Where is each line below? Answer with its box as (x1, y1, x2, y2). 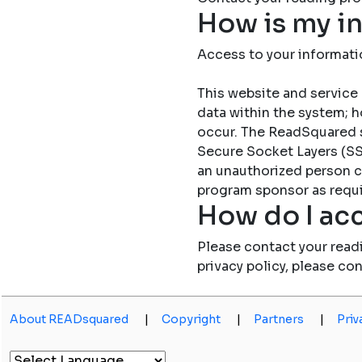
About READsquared (10, 312, 128, 326)
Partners (254, 312, 304, 326)
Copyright (162, 312, 221, 326)
